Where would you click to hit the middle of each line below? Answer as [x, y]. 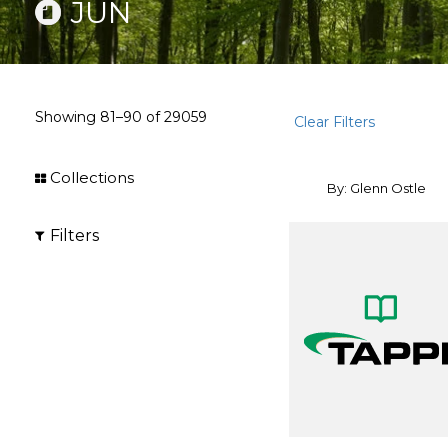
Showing [67, 117]
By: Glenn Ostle [376, 188]
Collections [92, 177]
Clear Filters [335, 122]
